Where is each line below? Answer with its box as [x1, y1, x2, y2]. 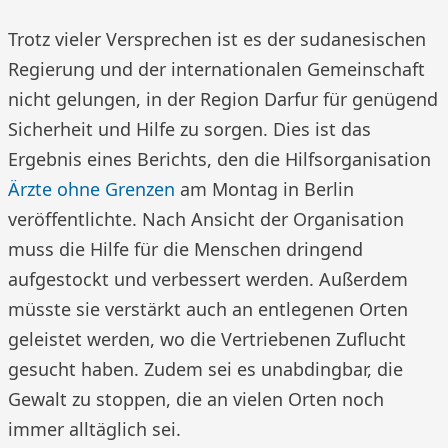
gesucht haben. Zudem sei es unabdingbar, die [8, 357, 403, 381]
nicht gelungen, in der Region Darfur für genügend [8, 87, 438, 111]
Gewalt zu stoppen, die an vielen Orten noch [8, 387, 384, 411]
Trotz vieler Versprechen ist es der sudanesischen [8, 27, 426, 51]
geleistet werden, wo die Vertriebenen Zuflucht [8, 327, 406, 351]
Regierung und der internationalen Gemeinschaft [8, 57, 425, 81]
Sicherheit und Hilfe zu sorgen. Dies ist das [8, 117, 371, 141]
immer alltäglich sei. [8, 417, 181, 441]
